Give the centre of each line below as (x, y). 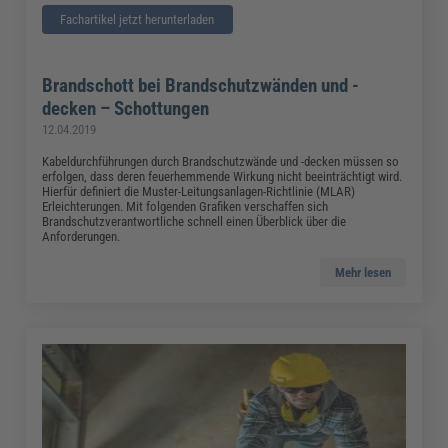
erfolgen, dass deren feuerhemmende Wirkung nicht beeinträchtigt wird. (222, 176)
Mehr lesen (362, 272)
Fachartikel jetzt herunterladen (137, 19)
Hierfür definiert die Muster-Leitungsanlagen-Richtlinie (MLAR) (199, 191)
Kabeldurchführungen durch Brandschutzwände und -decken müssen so (221, 161)
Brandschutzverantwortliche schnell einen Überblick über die (194, 221)
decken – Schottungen (126, 108)
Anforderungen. (81, 236)
